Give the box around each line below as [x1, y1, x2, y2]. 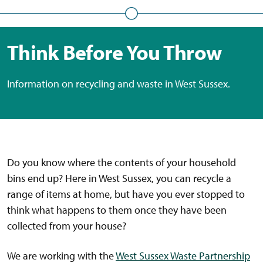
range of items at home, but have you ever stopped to [7, 187, 245, 201]
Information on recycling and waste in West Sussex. [7, 77, 230, 91]
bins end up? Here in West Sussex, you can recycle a [7, 171, 231, 186]
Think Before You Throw [7, 38, 222, 66]
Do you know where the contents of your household [7, 156, 236, 170]
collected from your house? [7, 219, 126, 233]
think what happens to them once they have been [7, 203, 227, 217]
